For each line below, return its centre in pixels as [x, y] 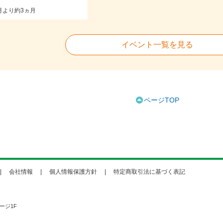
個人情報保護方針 [73, 171]
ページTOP [161, 100]
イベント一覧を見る [157, 44]
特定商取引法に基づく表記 [149, 171]
